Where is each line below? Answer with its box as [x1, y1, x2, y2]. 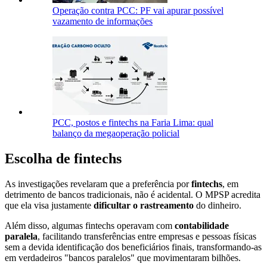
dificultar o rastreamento [94, 200, 194, 210]
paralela [5, 231, 38, 241]
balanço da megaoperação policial [52, 128, 179, 138]
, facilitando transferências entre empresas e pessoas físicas [38, 231, 256, 241]
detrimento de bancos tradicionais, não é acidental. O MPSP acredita [5, 189, 260, 200]
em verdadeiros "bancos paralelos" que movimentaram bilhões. [5, 252, 241, 263]
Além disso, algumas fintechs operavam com [5, 220, 175, 231]
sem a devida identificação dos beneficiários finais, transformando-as [5, 241, 262, 252]
